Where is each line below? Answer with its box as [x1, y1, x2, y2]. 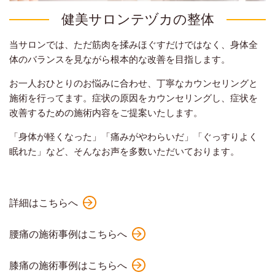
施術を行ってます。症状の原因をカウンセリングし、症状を [9, 91, 258, 103]
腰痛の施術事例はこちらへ [9, 227, 127, 239]
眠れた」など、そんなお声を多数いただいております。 [9, 145, 239, 157]
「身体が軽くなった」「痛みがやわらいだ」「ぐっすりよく [9, 130, 258, 142]
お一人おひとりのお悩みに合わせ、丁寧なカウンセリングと [9, 77, 258, 88]
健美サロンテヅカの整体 [61, 10, 214, 27]
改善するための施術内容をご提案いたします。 [9, 106, 203, 118]
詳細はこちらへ [9, 196, 78, 208]
